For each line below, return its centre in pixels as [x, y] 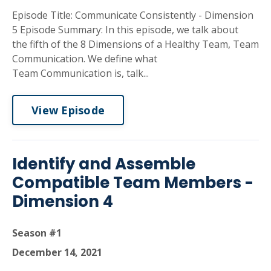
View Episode [68, 110]
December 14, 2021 [57, 252]
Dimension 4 [63, 201]
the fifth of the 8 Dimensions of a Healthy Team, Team [135, 44]
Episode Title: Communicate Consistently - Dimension [133, 15]
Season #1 [37, 233]
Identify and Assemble [104, 164]
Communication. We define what [85, 59]
